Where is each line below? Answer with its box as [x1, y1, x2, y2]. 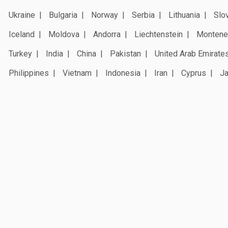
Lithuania [168, 10, 200, 20]
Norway [91, 10, 118, 20]
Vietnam [63, 68, 92, 78]
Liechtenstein [134, 29, 183, 39]
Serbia [132, 10, 155, 20]
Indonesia [105, 68, 140, 78]
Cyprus [181, 68, 206, 78]
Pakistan [110, 48, 141, 59]
